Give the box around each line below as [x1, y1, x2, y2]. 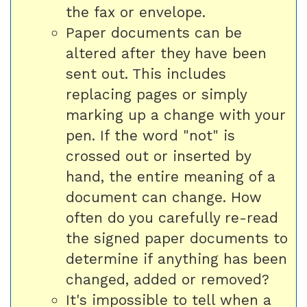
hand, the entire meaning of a [66, 168, 275, 185]
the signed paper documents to [66, 230, 288, 247]
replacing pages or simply [66, 86, 247, 103]
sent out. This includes [66, 65, 226, 82]
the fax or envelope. [66, 3, 206, 21]
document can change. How [66, 188, 262, 206]
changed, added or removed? [66, 271, 269, 288]
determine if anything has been [66, 250, 287, 267]
